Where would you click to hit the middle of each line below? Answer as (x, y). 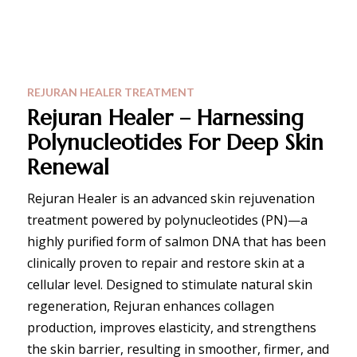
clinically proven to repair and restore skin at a (165, 263)
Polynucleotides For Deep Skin (175, 143)
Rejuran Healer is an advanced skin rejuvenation (171, 199)
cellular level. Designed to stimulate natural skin (169, 285)
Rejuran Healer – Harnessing (165, 118)
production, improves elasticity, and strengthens (171, 328)
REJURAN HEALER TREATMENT (110, 92)
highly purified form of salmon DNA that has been (176, 242)
